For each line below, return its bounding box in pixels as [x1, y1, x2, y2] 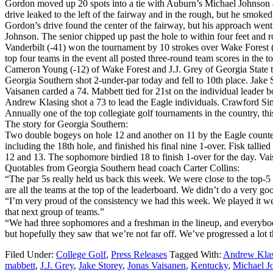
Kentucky [191, 260, 228, 271]
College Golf [56, 249, 106, 260]
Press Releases [111, 249, 167, 260]
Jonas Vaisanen [127, 260, 186, 271]
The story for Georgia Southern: [5, 118, 128, 129]
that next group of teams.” [5, 206, 104, 217]
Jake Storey [79, 260, 122, 271]
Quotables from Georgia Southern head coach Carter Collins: [5, 162, 239, 173]
